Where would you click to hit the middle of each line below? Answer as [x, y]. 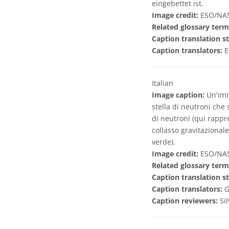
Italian [163, 83]
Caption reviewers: [186, 201]
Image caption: [178, 95]
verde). [164, 142]
